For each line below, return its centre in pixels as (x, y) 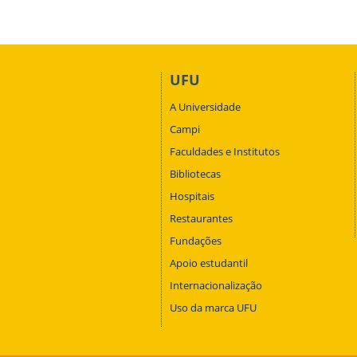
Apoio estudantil (209, 263)
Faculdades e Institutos (225, 151)
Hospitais (192, 196)
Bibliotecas (195, 174)
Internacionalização (216, 285)
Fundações (196, 241)
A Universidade (205, 107)
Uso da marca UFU (213, 308)
